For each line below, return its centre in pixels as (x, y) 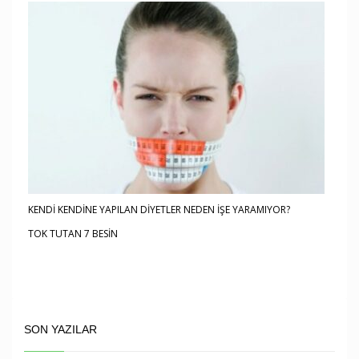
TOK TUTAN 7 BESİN (73, 233)
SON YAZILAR (61, 329)
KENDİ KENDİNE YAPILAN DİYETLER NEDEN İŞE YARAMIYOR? (159, 209)
